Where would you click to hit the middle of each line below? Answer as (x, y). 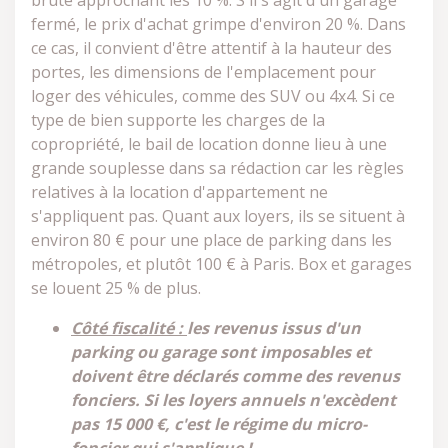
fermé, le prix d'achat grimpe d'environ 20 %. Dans (218, 24)
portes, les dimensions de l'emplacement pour (203, 72)
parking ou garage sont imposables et (221, 352)
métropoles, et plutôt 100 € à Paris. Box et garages (221, 264)
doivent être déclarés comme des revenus (235, 376)
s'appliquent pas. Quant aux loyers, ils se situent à (218, 216)
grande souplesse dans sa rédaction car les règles (217, 168)
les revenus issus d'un (274, 328)
